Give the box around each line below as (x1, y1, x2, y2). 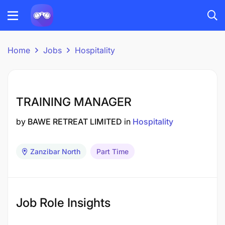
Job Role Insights (16, 195, 110, 210)
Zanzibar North (30, 147, 80, 156)
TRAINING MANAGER (16, 95, 132, 109)
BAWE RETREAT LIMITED (28, 117, 122, 127)
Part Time (96, 147, 129, 156)
